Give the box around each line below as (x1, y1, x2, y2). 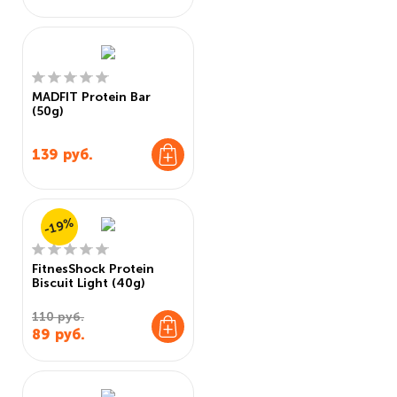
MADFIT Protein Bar (32, 90, 151, 105)
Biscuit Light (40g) (32, 276, 144, 292)
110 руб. (32, 309, 84, 325)
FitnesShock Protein (32, 261, 154, 277)
